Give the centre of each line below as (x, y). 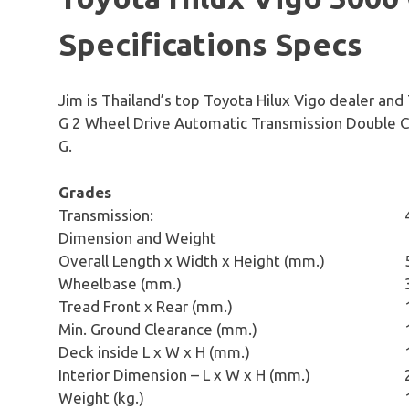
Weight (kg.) (101, 397)
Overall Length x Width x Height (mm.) (192, 260)
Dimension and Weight (137, 237)
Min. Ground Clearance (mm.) (158, 329)
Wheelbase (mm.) (120, 283)
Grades (85, 192)
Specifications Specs (210, 44)
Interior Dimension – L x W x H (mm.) (184, 374)
